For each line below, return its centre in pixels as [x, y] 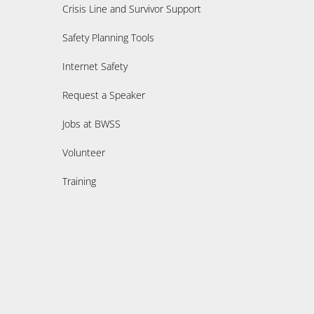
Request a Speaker [104, 95]
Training [80, 181]
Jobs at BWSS [92, 123]
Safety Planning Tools [109, 37]
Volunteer [84, 152]
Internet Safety [95, 66]
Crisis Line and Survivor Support [132, 8]
